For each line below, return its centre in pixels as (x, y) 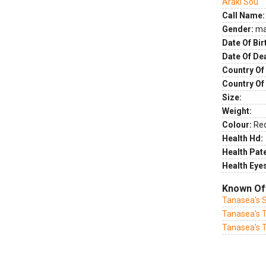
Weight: (237, 111)
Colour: (237, 125)
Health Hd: (243, 138)
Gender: (238, 29)
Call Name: (243, 15)
